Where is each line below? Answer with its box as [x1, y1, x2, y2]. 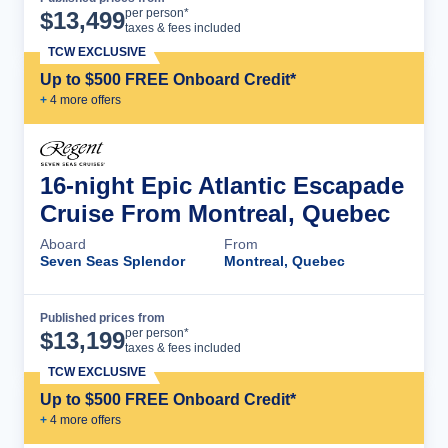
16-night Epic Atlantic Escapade [40, 171, 404, 199]
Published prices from [40, 310, 165, 325]
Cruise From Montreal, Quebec [40, 199, 390, 227]
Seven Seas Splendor [40, 252, 185, 269]
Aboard [40, 235, 86, 252]
